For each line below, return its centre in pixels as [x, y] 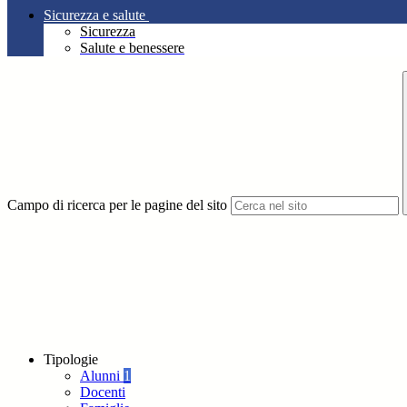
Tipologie [71, 360]
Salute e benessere [132, 48]
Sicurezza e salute [94, 15]
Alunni [102, 376]
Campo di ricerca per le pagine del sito [117, 205]
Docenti [103, 392]
